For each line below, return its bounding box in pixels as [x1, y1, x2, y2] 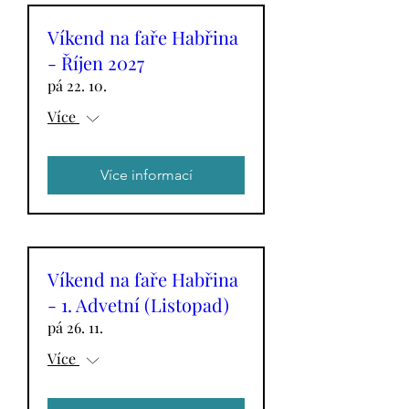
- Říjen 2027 [47, 50, 144, 75]
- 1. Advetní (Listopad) [47, 292, 229, 317]
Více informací [100, 166, 193, 184]
